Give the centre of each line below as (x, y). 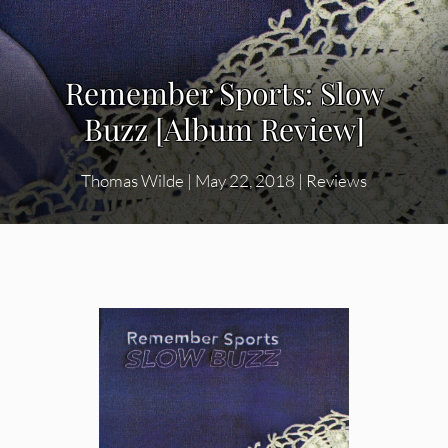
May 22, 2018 (245, 181)
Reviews (336, 181)
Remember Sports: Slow (224, 93)
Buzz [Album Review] (224, 129)
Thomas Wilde (132, 181)
